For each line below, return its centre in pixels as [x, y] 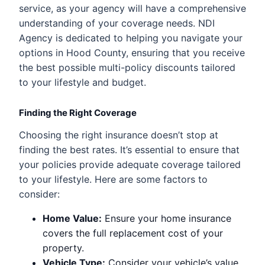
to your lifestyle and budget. [83, 82]
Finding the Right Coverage [78, 112]
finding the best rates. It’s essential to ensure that [129, 149]
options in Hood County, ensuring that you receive [132, 52]
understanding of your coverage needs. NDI [117, 23]
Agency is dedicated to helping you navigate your [131, 38]
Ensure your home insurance [167, 218]
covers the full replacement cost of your [133, 233]
